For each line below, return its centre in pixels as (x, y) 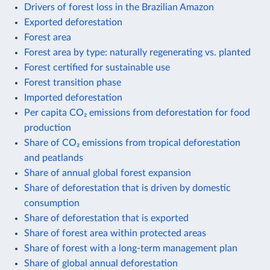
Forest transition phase (73, 82)
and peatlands (54, 158)
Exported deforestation (73, 22)
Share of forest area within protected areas (115, 233)
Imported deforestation (73, 97)
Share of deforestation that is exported (106, 218)
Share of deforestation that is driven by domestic (127, 188)
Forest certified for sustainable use (97, 67)
